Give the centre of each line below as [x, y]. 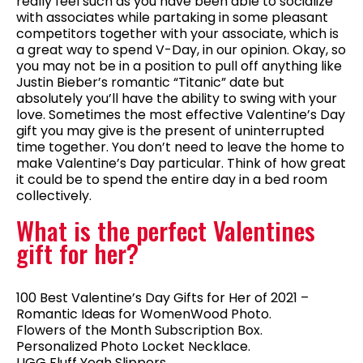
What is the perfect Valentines [166, 231]
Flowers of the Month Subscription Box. [139, 331]
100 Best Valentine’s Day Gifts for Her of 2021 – [162, 298]
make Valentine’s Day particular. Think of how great [181, 164]
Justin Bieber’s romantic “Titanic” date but [150, 83]
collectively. [54, 196]
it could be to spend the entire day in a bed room [172, 180]
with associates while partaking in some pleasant [172, 18]
